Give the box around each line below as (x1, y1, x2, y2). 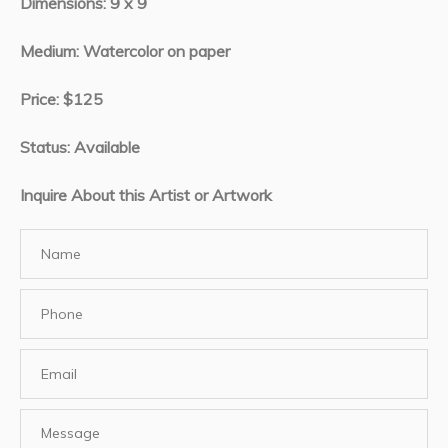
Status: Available (20, 137, 144, 157)
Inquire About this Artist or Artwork (20, 185, 272, 205)
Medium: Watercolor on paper (20, 41, 230, 61)
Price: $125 (20, 89, 103, 109)
